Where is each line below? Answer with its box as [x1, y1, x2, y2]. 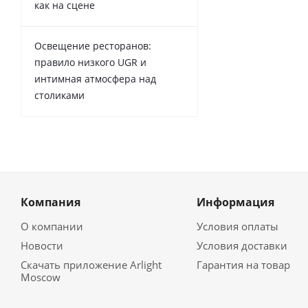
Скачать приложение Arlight [21, 257, 162, 272]
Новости [21, 238, 63, 252]
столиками [34, 88, 85, 102]
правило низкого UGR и [34, 55, 146, 69]
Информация [196, 194, 274, 210]
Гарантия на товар [196, 257, 290, 272]
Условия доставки [196, 238, 287, 252]
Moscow [21, 269, 60, 284]
